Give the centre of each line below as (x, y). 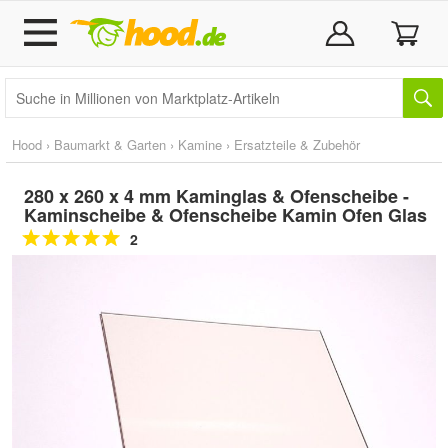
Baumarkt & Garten (110, 144)
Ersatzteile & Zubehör (297, 144)
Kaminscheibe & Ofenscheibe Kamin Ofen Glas (225, 215)
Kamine (200, 144)
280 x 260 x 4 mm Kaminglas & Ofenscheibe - (216, 196)
